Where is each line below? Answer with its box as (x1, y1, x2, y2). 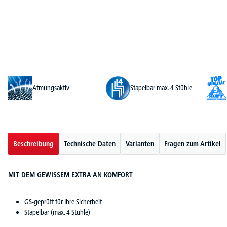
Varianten (126, 139, 154, 148)
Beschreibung (13, 139, 54, 148)
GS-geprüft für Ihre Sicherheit (24, 197, 102, 206)
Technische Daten (64, 139, 116, 148)
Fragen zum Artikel (164, 139, 221, 148)
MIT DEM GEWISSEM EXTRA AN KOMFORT (8, 170, 133, 179)
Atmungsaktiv (32, 83, 69, 93)
